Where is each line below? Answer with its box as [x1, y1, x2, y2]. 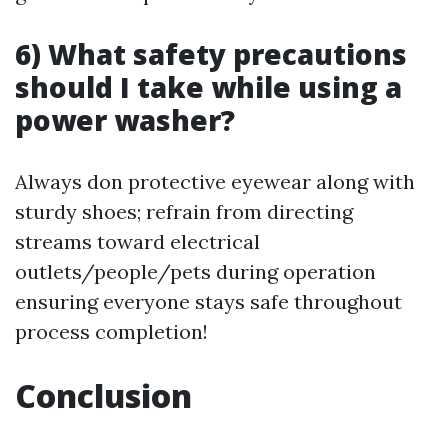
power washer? [15, 101, 235, 139]
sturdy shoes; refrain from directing [15, 199, 353, 224]
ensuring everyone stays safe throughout [15, 289, 402, 314]
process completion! [15, 319, 208, 344]
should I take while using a [15, 68, 402, 106]
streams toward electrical [15, 229, 260, 254]
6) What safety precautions [15, 35, 407, 73]
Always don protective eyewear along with [15, 169, 415, 194]
